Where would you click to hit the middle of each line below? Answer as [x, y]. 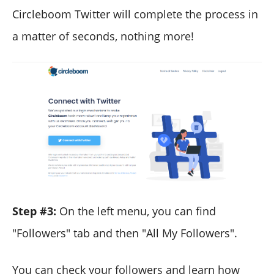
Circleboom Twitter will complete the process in [135, 14]
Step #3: [34, 211]
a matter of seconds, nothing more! [103, 36]
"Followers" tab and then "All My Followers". [125, 233]
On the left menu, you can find [136, 211]
